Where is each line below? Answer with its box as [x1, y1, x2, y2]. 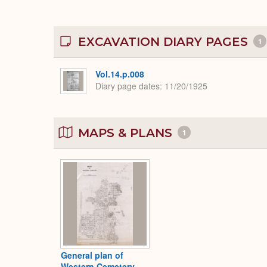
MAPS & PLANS [74, 125, 176, 140]
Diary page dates [95, 80, 160, 92]
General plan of [61, 249, 123, 262]
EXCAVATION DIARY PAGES [74, 34, 252, 49]
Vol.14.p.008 [95, 67, 144, 80]
